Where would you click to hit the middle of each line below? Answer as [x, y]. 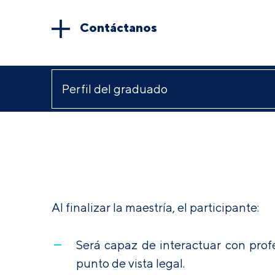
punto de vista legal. [130, 263]
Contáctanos [118, 27]
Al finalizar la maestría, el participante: [155, 207]
